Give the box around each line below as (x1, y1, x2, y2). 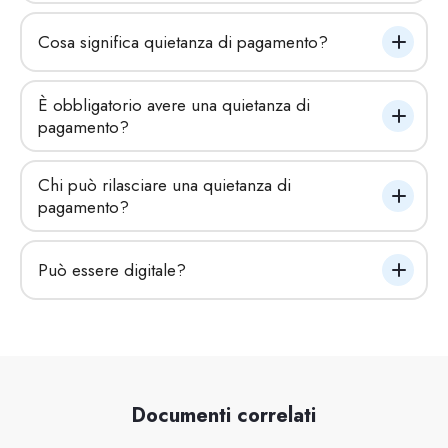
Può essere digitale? (37, 257, 186, 282)
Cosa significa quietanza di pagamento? (37, 29, 328, 54)
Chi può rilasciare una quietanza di (37, 172, 291, 197)
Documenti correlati (132, 400, 316, 430)
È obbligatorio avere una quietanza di (37, 92, 310, 117)
